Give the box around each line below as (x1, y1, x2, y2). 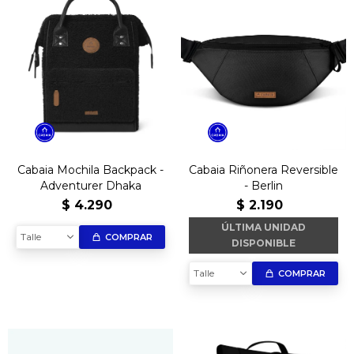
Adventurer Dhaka (40, 179, 141, 194)
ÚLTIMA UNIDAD (221, 221, 306, 234)
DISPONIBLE (232, 237, 296, 250)
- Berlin (244, 179, 283, 194)
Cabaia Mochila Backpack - (17, 163, 164, 178)
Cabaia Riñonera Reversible (189, 163, 338, 178)
